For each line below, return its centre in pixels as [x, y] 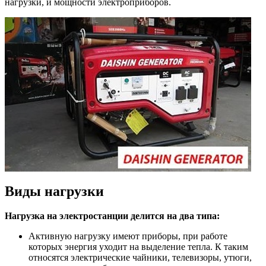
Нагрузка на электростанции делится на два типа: [112, 216]
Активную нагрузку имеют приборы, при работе [128, 236]
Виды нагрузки [54, 191]
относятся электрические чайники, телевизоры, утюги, [140, 258]
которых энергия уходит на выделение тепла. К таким [138, 247]
